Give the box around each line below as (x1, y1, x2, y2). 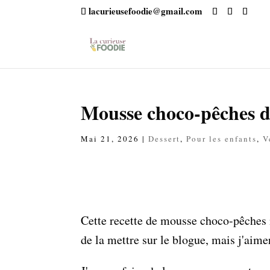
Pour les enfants (186, 133, 257, 144)
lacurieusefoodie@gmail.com (89, 4, 203, 18)
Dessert (148, 133, 181, 144)
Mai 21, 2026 (81, 133, 140, 144)
